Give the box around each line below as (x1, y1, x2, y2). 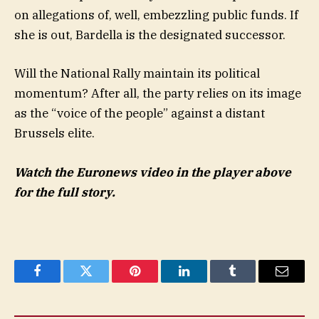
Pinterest (134, 275, 179, 288)
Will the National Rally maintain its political (14, 66, 260, 82)
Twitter (85, 275, 122, 288)
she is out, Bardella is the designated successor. (14, 27, 286, 43)
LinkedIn (182, 275, 230, 288)
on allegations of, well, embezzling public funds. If (14, 7, 298, 23)
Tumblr (231, 275, 270, 288)
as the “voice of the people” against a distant (14, 105, 265, 122)
